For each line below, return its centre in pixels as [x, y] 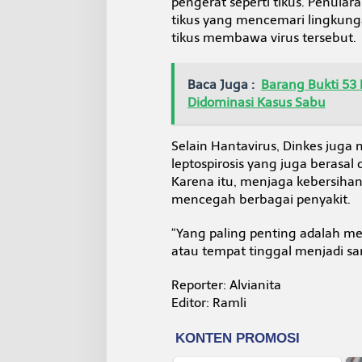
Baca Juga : [221, 84]
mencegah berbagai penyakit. [261, 199]
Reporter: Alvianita [226, 284]
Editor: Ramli [208, 302]
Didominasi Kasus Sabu [256, 102]
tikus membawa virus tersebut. [263, 37]
